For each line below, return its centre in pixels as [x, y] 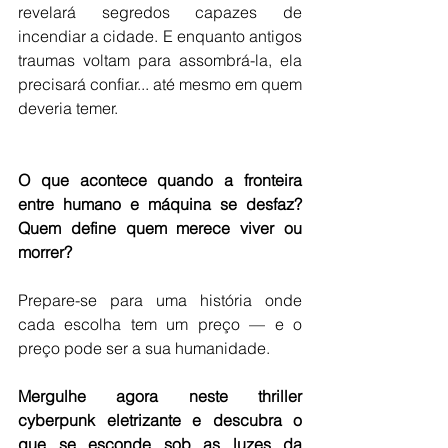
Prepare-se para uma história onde [160, 300]
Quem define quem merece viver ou [160, 228]
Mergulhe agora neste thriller [160, 396]
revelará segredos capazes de [160, 12]
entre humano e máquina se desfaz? [160, 204]
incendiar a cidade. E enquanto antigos [160, 36]
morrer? [45, 252]
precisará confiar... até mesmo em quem [160, 84]
